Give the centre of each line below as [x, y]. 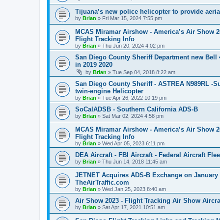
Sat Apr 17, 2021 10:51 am [134, 207]
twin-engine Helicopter [109, 91]
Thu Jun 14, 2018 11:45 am [135, 162]
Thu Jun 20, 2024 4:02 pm [133, 46]
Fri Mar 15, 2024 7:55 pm [132, 18]
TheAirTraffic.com [102, 182]
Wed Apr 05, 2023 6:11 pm [133, 143]
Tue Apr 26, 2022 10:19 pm [134, 98]
